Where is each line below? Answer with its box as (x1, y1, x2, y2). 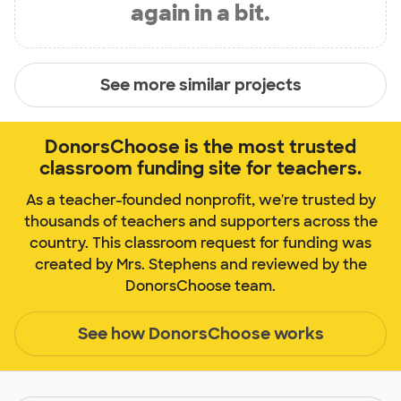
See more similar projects (99, 73, 302, 96)
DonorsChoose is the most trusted (45, 135, 356, 159)
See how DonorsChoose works (77, 322, 324, 345)
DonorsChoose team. (125, 277, 276, 296)
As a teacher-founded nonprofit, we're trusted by (25, 191, 376, 210)
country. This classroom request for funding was (30, 234, 371, 253)
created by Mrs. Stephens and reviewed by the (34, 255, 367, 275)
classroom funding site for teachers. (39, 157, 362, 181)
